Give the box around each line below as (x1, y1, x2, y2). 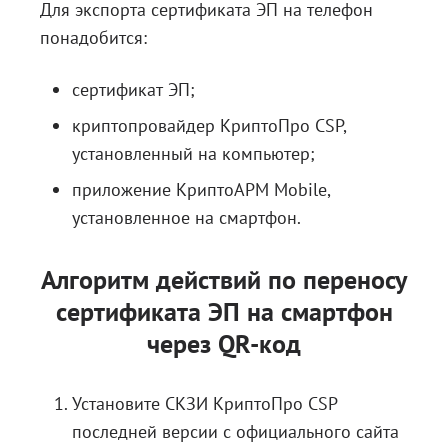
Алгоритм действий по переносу (41, 263, 407, 296)
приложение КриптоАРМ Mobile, (72, 178, 330, 201)
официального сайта (236, 420, 399, 443)
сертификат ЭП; (72, 78, 195, 101)
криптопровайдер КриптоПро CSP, (72, 114, 346, 137)
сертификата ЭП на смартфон (55, 295, 393, 328)
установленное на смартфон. (72, 206, 301, 229)
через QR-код (147, 327, 301, 360)
